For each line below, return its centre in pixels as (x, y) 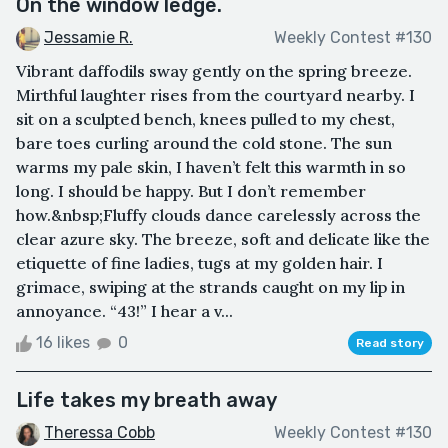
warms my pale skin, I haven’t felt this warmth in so (211, 166)
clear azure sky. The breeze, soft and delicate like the (223, 238)
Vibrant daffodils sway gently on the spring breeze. (214, 70)
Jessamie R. (88, 37)
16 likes (63, 342)
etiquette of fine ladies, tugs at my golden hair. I (199, 262)
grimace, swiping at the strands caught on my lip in (210, 286)
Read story (390, 342)
